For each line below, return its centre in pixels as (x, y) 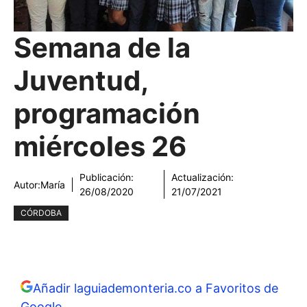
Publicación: (107, 177)
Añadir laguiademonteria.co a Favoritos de (156, 288)
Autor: (27, 184)
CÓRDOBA (41, 213)
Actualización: (203, 177)
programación (107, 113)
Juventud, (81, 81)
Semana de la (102, 48)
